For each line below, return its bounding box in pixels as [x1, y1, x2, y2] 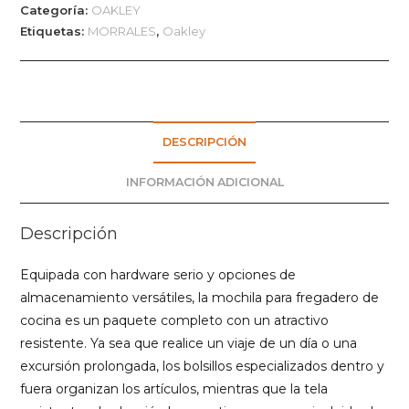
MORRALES [88, 23, 157, 38]
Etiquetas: [20, 23, 89, 38]
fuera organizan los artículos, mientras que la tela [20, 380, 329, 397]
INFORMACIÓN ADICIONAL [125, 174, 284, 189]
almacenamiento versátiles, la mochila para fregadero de [20, 288, 380, 306]
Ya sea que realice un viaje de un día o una [90, 334, 358, 351]
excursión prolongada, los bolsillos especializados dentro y [20, 357, 385, 374]
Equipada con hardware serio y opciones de [20, 266, 297, 283]
